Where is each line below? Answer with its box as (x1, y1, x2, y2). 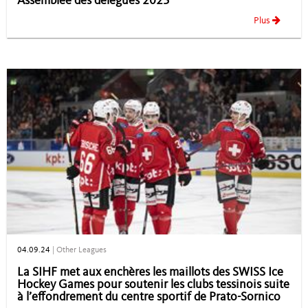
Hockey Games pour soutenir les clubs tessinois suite (17, 278, 289, 291)
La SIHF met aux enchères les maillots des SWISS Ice (17, 265, 283, 278)
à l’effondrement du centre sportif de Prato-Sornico (17, 290, 280, 303)
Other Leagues (56, 245, 107, 254)
